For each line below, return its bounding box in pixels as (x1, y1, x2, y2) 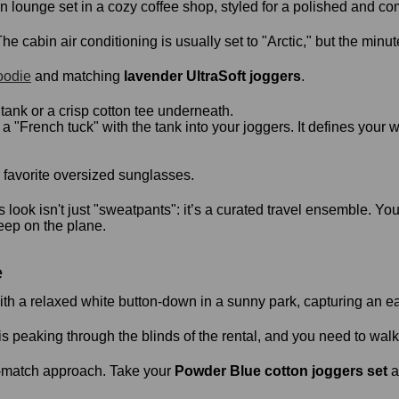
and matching (31, 69, 124, 85)
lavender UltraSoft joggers (124, 69, 301, 85)
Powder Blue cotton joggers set (175, 363, 387, 379)
